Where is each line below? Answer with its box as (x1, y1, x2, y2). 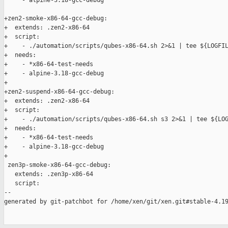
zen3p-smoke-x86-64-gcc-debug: (4, 161, 111, 169)
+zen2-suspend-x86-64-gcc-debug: (4, 88, 115, 96)
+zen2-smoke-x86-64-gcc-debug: (4, 15, 107, 22)
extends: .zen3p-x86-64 (4, 170, 93, 178)
